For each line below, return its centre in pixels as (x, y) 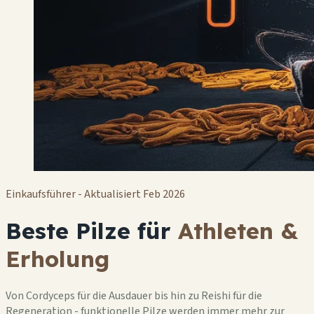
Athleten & (238, 231)
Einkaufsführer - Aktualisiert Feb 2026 (95, 194)
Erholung (57, 259)
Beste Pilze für (92, 231)
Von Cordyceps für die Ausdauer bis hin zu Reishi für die (134, 295)
